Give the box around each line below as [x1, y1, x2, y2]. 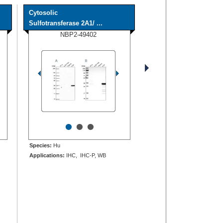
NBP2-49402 [60, 30, 97, 38]
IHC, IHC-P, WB [65, 152, 106, 158]
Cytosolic [29, 8, 58, 16]
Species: [29, 142, 52, 148]
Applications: [29, 152, 65, 158]
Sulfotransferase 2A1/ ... [29, 19, 103, 27]
